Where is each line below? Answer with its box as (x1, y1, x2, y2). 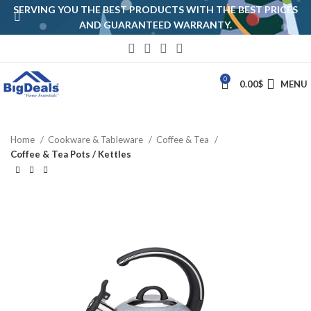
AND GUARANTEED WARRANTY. (79, 19, 232, 31)
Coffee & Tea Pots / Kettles (10, 149, 131, 160)
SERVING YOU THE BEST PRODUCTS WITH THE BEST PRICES (13, 3, 298, 15)
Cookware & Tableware (48, 134, 145, 145)
